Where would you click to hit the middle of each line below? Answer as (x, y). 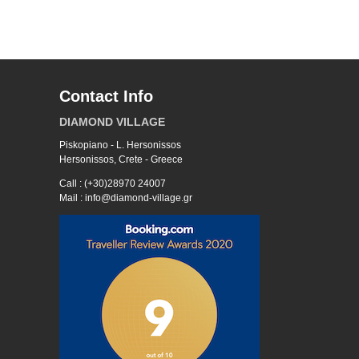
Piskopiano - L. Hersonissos (120, 145)
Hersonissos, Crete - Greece (121, 159)
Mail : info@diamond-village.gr (126, 198)
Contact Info (106, 96)
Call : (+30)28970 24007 (113, 184)
